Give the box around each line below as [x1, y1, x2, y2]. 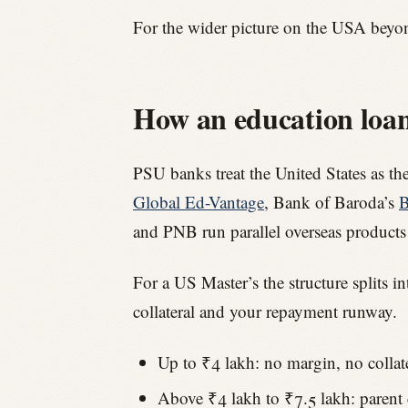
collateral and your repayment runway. [133, 299, 397, 322]
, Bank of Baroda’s [264, 190, 399, 213]
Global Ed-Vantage [133, 190, 264, 213]
